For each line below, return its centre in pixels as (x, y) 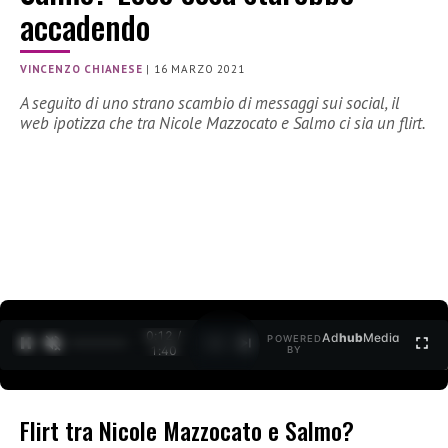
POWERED (295, 339)
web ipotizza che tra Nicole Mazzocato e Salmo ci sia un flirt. (223, 123)
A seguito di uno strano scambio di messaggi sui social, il (210, 103)
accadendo (85, 27)
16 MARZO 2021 (199, 69)
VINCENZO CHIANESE (81, 69)
